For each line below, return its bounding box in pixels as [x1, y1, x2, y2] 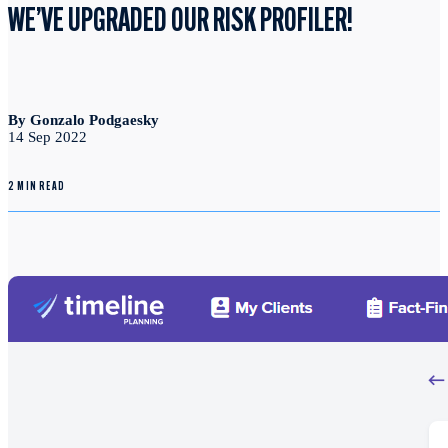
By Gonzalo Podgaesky [8, 112, 159, 129]
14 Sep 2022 [8, 129, 87, 146]
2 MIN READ [8, 181, 65, 194]
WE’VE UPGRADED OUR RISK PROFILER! [8, 7, 353, 40]
